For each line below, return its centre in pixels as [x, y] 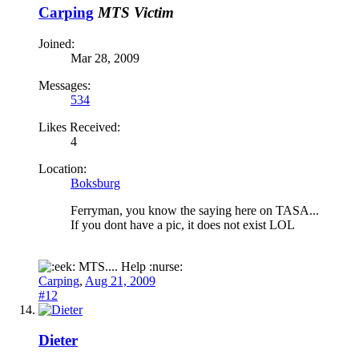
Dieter [58, 341]
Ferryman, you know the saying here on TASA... [195, 210]
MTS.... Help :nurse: [129, 266]
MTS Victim [136, 12]
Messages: [65, 85]
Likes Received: [79, 127]
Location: [63, 168]
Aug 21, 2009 [120, 280]
